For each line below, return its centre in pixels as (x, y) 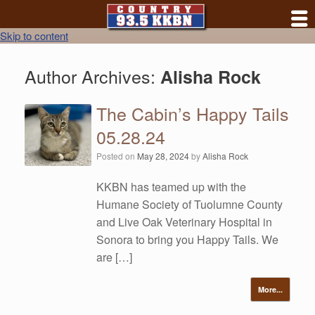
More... (270, 289)
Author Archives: (92, 76)
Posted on (117, 156)
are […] (115, 257)
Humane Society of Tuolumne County (190, 204)
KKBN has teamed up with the (172, 187)
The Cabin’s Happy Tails (193, 113)
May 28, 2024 (163, 156)
